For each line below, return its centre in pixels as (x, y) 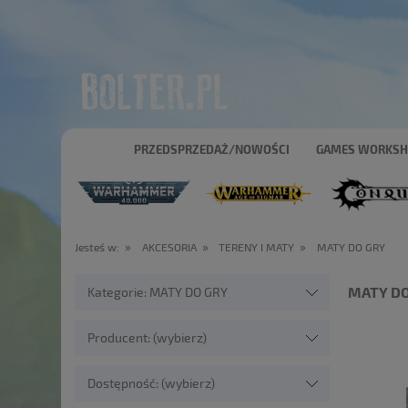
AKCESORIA (169, 247)
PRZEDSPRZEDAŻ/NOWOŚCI (212, 149)
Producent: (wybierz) (148, 337)
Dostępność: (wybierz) (152, 383)
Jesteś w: (97, 247)
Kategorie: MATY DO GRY (158, 292)
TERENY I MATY (257, 247)
